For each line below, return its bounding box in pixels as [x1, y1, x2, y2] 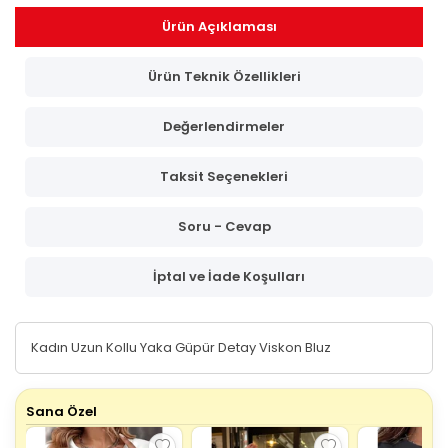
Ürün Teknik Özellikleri [147, 66, 301, 86]
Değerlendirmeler [163, 116, 285, 136]
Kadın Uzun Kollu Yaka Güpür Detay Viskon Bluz [31, 337, 331, 357]
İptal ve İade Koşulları [153, 266, 305, 286]
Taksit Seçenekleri [160, 166, 288, 186]
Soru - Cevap [177, 216, 271, 236]
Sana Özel [26, 401, 97, 421]
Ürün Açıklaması [161, 16, 277, 36]
